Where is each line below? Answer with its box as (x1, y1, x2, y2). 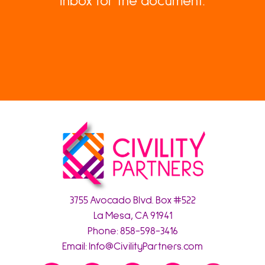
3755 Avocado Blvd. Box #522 (69, 195, 196, 206)
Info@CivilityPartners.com (89, 241, 203, 253)
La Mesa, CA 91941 (93, 211, 172, 222)
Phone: (87, 226, 120, 237)
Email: (62, 241, 89, 253)
